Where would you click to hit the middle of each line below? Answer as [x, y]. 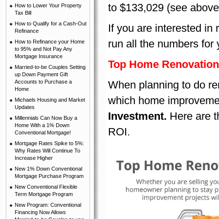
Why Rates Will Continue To [47, 151]
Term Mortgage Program [44, 194]
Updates [25, 107]
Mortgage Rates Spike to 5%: [49, 143]
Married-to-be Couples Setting [50, 67]
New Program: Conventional [48, 205]
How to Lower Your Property [48, 5]
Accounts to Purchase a [43, 82]
